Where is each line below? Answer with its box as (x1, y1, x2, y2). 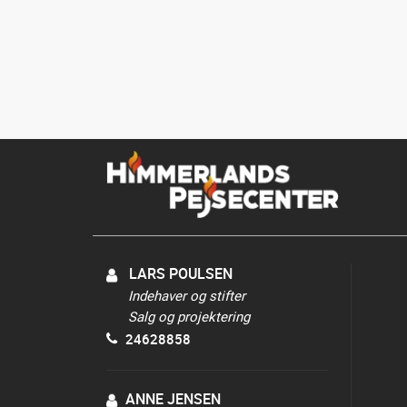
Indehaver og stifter (128, 286, 245, 304)
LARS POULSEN (125, 263, 233, 283)
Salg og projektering (128, 307, 250, 325)
